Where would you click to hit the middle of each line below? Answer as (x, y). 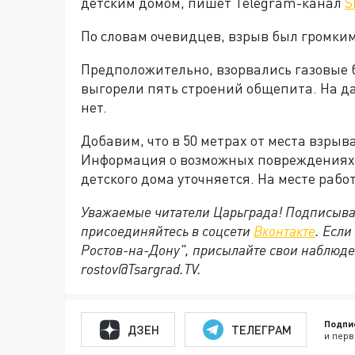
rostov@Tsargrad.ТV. (141, 269)
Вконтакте (284, 231)
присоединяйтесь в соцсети (167, 231)
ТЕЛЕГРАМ (261, 329)
